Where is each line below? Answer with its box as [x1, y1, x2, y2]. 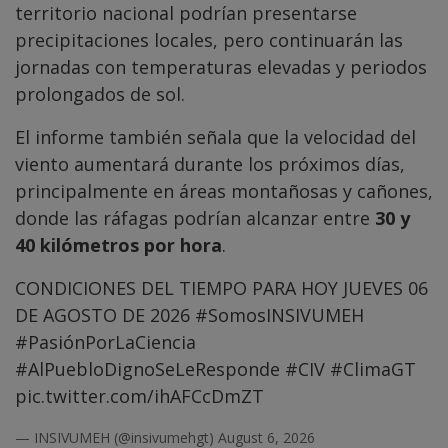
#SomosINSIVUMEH [195, 303, 364, 328]
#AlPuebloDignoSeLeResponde [15, 357, 280, 382]
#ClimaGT [330, 357, 416, 382]
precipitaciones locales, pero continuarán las [15, 28, 403, 53]
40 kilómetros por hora [15, 233, 222, 258]
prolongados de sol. [15, 82, 185, 107]
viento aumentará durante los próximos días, [15, 152, 405, 177]
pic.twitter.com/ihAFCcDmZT [15, 384, 264, 409]
